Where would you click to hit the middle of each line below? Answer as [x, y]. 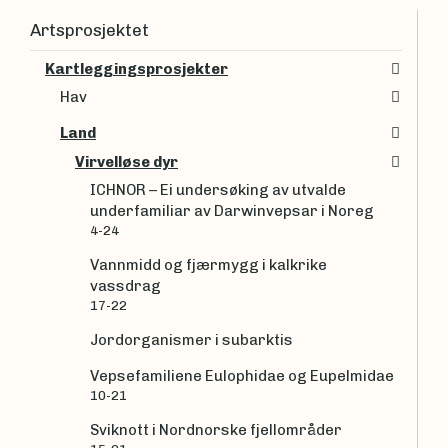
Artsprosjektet [89, 29]
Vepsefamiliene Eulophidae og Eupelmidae [242, 376]
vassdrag [127, 286]
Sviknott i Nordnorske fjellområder [216, 430]
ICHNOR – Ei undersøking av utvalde [218, 190]
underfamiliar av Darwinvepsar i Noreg [232, 211]
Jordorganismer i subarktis [191, 340]
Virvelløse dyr [126, 161]
